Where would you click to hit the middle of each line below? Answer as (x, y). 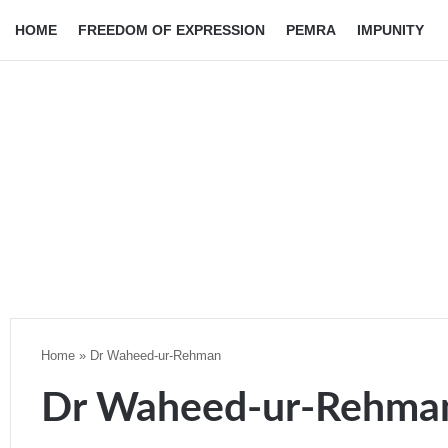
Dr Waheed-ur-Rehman (155, 355)
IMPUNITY (390, 30)
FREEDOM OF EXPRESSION (171, 30)
